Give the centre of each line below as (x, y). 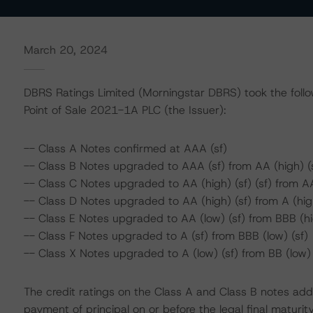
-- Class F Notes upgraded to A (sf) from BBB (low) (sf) (166, 236)
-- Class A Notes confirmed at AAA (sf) (125, 148)
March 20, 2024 (65, 50)
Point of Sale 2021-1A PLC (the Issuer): (125, 110)
